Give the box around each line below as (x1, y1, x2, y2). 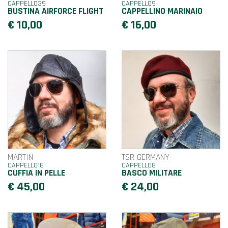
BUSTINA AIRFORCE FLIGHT (8, 5, 103, 17)
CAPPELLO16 (8, 160, 44, 170)
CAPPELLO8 (122, 160, 156, 170)
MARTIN (8, 151, 33, 163)
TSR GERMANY (122, 151, 169, 163)
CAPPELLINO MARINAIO (122, 5, 203, 17)
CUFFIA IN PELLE (8, 167, 65, 179)
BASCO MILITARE (122, 167, 182, 179)
